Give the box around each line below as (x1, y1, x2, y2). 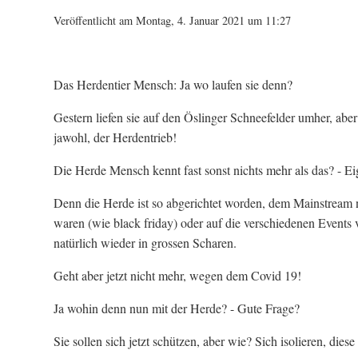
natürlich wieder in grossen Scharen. (54, 234, 237, 251)
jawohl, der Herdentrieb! (54, 129, 177, 145)
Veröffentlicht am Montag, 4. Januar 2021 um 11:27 (54, 13, 291, 28)
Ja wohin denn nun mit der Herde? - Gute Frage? (54, 300, 300, 316)
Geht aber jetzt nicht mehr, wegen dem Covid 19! (54, 267, 301, 284)
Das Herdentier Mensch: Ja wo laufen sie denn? (54, 76, 292, 93)
